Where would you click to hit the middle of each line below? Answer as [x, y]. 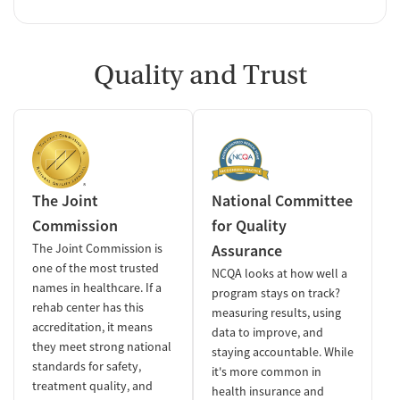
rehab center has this [88, 307]
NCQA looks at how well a [279, 273]
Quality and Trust [200, 75]
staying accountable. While [283, 351]
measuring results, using [276, 312]
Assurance [247, 250]
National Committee [282, 200]
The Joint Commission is [97, 248]
